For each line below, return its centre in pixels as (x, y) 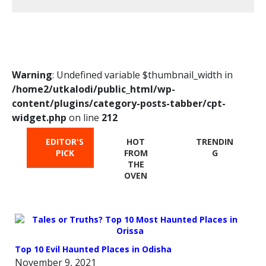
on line (84, 117)
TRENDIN (215, 141)
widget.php (39, 117)
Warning (32, 75)
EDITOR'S (65, 141)
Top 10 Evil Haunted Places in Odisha (93, 249)
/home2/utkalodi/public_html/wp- (94, 89)
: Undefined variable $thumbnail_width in (142, 75)
